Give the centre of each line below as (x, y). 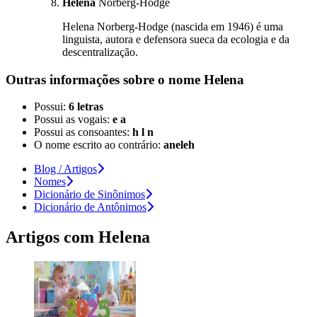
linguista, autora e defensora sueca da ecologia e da (176, 39)
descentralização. (100, 52)
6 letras (86, 107)
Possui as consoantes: (83, 132)
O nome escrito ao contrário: (99, 145)
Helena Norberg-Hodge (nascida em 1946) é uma (173, 26)
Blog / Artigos (65, 169)
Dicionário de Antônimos (90, 207)
